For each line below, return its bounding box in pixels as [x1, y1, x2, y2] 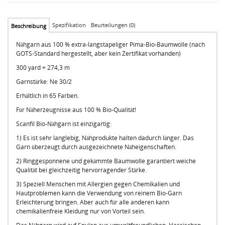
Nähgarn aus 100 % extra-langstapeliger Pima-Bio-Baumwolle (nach [16, 40, 205, 49]
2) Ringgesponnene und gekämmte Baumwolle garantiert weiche [16, 156, 196, 165]
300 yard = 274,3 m [16, 63, 70, 72]
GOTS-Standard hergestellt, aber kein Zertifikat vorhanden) [16, 49, 181, 58]
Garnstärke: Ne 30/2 [16, 77, 72, 86]
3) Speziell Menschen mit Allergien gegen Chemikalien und [16, 179, 180, 188]
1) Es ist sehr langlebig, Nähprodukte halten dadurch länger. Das [16, 133, 194, 142]
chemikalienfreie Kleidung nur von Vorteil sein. [16, 206, 145, 215]
